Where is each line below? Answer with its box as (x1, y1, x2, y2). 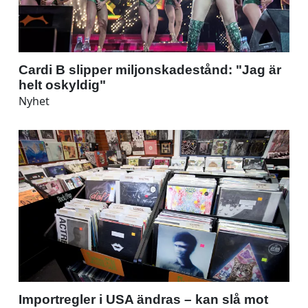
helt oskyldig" (19, 77, 106, 92)
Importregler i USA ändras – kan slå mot (19, 291, 268, 307)
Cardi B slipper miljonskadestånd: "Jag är (19, 62, 281, 77)
